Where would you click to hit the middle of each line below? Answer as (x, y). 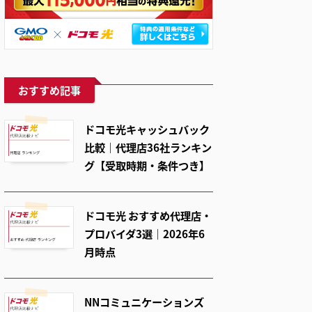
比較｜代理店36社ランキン (148, 147)
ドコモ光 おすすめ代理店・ (148, 215)
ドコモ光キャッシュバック (147, 129)
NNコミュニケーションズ (144, 302)
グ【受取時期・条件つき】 (147, 165)
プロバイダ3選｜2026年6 (145, 233)
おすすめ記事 (49, 90)
